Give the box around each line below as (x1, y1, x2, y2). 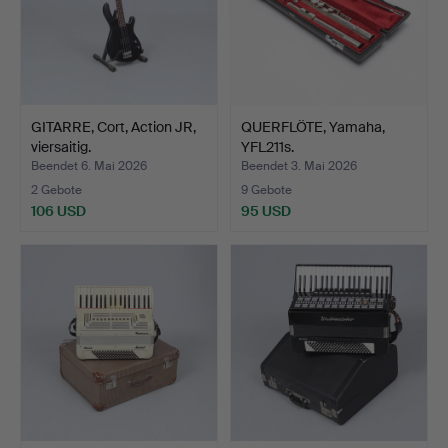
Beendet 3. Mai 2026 (241, 158, 357, 175)
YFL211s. (241, 137, 294, 156)
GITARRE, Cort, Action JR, (31, 117, 196, 136)
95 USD (241, 202, 291, 220)
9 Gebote (241, 182, 292, 199)
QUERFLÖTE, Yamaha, (241, 117, 385, 136)
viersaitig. (31, 137, 91, 156)
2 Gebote (31, 182, 82, 199)
